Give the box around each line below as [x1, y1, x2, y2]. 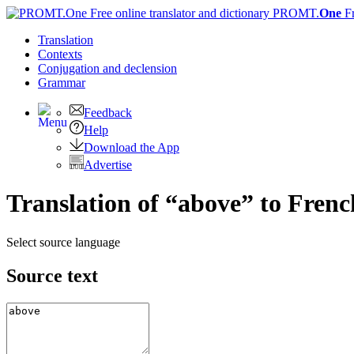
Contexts [38, 47, 82, 61]
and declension [103, 62, 177, 75]
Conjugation [38, 62, 103, 75]
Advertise [84, 158, 132, 171]
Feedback [84, 106, 132, 119]
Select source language [6, 235, 120, 249]
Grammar [38, 76, 85, 89]
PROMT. [269, 6, 319, 20]
